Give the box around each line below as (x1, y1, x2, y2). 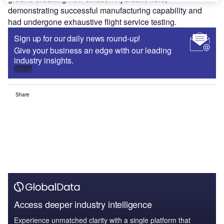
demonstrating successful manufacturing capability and (8, 4, 202, 16)
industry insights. (14, 54, 73, 66)
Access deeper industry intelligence (14, 197, 152, 211)
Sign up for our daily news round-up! (14, 32, 140, 44)
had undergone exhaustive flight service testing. (8, 16, 176, 28)
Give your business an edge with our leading (14, 44, 171, 56)
